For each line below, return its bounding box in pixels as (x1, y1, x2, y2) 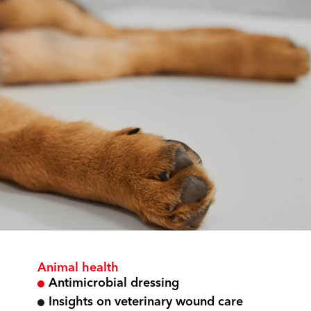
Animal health (37, 262, 119, 274)
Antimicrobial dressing (49, 277, 179, 289)
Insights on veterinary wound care (49, 296, 243, 308)
